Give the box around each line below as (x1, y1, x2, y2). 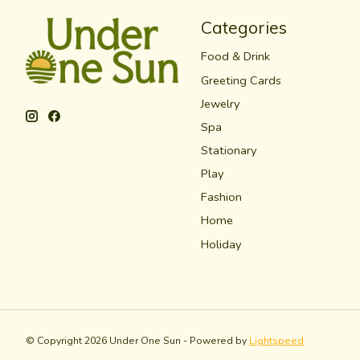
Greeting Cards (200, 72, 281, 88)
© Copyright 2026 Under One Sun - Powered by (26, 333, 249, 347)
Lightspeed (249, 333, 304, 347)
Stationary (200, 141, 257, 158)
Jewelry (200, 95, 240, 112)
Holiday (200, 235, 242, 252)
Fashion (200, 189, 242, 206)
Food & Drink (200, 48, 270, 65)
